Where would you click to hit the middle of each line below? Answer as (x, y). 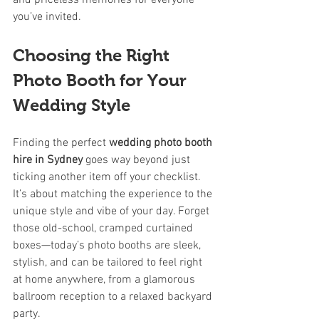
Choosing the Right (93, 55)
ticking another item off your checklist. (108, 177)
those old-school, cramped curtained (104, 229)
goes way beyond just (138, 160)
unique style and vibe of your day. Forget (113, 211)
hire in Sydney (48, 160)
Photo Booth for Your (102, 80)
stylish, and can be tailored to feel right (109, 263)
